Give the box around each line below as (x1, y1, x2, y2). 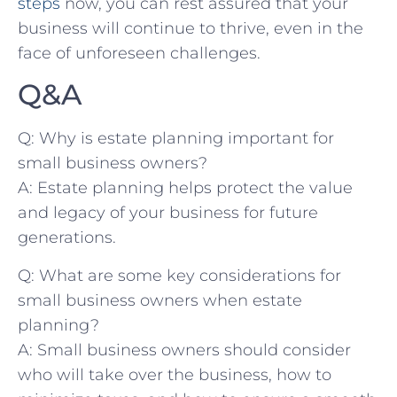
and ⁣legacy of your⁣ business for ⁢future (18, 203, 318, 223)
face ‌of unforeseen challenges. (18, 43, 261, 64)
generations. (18, 228, 116, 248)
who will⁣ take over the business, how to (18, 364, 331, 385)
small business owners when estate (18, 290, 302, 310)
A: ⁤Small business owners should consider (18, 339, 351, 360)
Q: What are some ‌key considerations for (18, 265, 341, 285)
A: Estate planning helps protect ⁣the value (18, 178, 353, 198)
